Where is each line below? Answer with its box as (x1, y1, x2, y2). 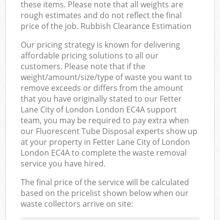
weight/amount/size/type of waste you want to (21, 71, 192, 82)
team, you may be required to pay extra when (21, 114, 190, 126)
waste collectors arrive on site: (21, 198, 134, 209)
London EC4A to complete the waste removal (21, 147, 187, 158)
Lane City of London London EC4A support (21, 104, 177, 115)
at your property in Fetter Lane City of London (21, 136, 191, 147)
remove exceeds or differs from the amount (21, 82, 184, 93)
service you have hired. (21, 158, 106, 169)
